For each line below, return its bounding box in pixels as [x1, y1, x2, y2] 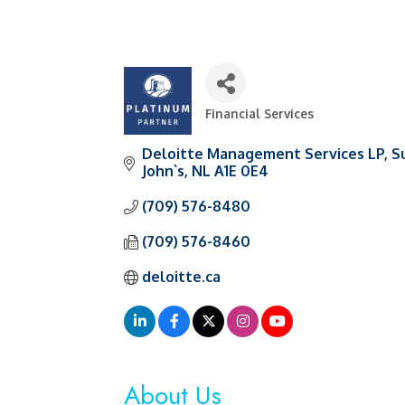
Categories [204, 116, 261, 134]
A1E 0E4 [214, 162, 268, 180]
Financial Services [205, 106, 314, 121]
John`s [142, 162, 184, 180]
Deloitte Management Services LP [142, 145, 384, 163]
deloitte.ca [142, 268, 221, 286]
